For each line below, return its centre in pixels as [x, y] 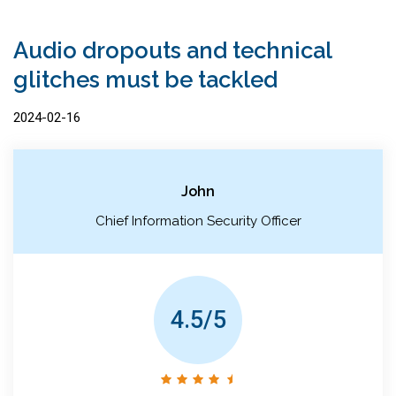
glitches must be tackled [145, 79]
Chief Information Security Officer [198, 221]
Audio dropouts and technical [172, 50]
